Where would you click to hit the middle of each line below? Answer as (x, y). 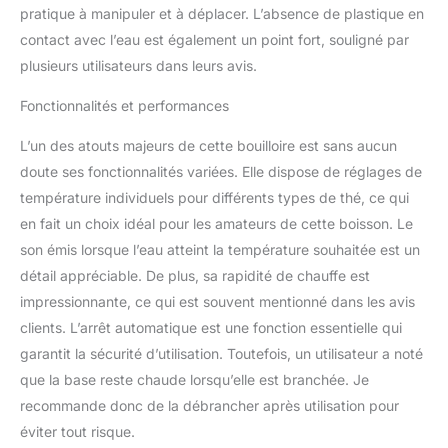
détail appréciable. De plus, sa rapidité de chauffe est (195, 276)
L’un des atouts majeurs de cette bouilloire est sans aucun (208, 146)
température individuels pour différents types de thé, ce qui (214, 198)
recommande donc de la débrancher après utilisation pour (209, 406)
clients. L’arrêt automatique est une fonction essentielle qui (211, 328)
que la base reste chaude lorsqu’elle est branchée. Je (194, 380)
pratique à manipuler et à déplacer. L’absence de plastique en (222, 14)
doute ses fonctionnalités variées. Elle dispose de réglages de (221, 172)
